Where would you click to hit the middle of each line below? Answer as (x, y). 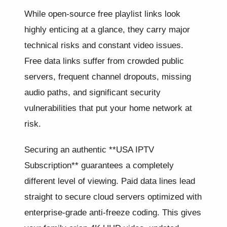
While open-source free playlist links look (102, 14)
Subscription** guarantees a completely (99, 165)
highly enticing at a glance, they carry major (107, 30)
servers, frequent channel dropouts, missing (108, 77)
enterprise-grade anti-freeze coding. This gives (113, 213)
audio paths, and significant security (92, 92)
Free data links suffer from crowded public (104, 61)
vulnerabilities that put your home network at (108, 108)
